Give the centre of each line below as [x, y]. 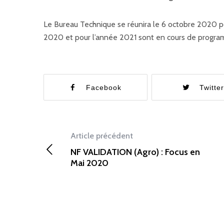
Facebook [104, 87]
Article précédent [101, 136]
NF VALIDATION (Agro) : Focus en [135, 152]
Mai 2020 [89, 163]
